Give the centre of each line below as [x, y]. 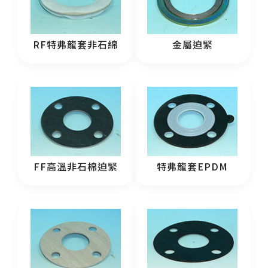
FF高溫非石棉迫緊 [75, 166]
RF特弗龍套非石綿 [76, 45]
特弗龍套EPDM [193, 166]
